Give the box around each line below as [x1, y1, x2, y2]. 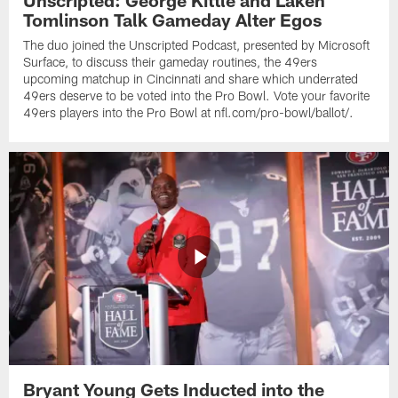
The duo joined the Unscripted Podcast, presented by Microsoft [23, 37, 370, 53]
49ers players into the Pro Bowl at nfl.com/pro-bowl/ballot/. [23, 105, 354, 121]
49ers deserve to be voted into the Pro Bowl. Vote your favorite [23, 88, 370, 104]
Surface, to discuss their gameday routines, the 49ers [23, 54, 318, 70]
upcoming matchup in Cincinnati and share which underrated [23, 71, 359, 87]
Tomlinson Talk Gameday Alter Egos [23, 9, 322, 31]
